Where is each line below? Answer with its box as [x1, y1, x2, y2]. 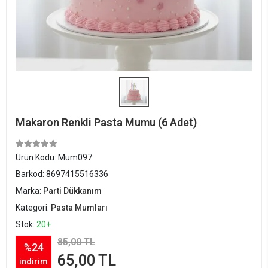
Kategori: [16, 203, 51, 212]
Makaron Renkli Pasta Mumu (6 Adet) [16, 116, 197, 129]
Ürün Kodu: [16, 153, 58, 162]
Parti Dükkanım [43, 186, 102, 196]
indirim [19, 256, 48, 266]
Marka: [16, 186, 43, 196]
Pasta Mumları [51, 203, 108, 212]
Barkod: [16, 169, 46, 179]
